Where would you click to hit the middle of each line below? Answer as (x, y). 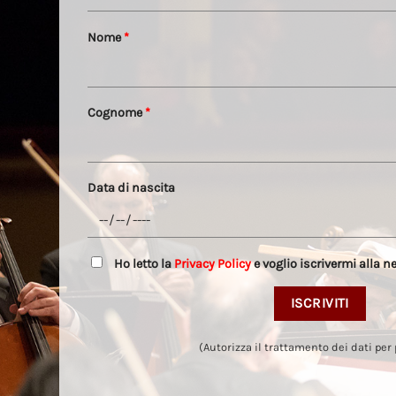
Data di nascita (132, 188)
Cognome (117, 113)
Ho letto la (145, 263)
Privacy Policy (213, 263)
